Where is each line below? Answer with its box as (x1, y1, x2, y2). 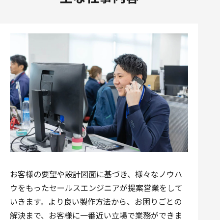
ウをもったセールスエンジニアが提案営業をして (10, 181, 183, 193)
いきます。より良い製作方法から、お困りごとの (10, 195, 182, 207)
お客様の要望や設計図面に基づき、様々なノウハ (10, 167, 182, 180)
